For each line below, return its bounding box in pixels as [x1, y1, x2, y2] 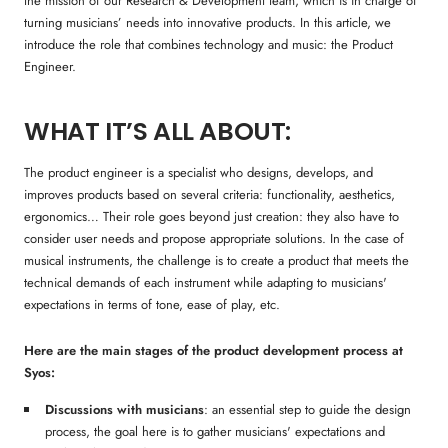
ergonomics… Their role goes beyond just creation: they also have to [24, 206, 399, 226]
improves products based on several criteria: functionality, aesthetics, [24, 184, 395, 204]
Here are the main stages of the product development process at [24, 340, 403, 360]
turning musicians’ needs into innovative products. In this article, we [24, 12, 391, 32]
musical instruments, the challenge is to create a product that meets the [24, 250, 409, 270]
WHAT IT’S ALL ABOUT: [24, 113, 291, 149]
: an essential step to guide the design [204, 399, 412, 419]
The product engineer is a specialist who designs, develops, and [24, 162, 373, 182]
